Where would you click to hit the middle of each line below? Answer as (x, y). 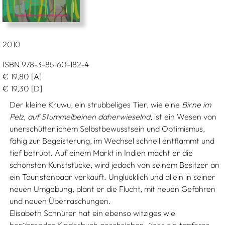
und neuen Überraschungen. (61, 201)
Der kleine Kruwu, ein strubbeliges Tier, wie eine (96, 104)
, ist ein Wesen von (184, 117)
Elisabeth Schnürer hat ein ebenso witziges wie (93, 213)
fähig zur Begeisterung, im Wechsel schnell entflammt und (112, 141)
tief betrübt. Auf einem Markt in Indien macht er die (101, 153)
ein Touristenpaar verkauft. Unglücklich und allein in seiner (113, 177)
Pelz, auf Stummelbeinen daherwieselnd (80, 117)
